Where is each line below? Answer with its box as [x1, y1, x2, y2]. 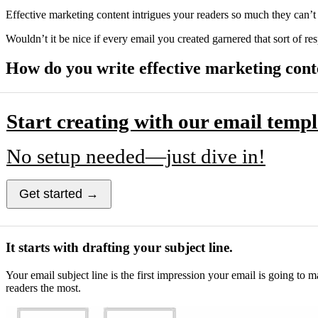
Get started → [19, 187, 99, 202]
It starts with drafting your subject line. [6, 240, 233, 256]
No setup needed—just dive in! [6, 145, 265, 168]
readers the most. [6, 281, 81, 294]
